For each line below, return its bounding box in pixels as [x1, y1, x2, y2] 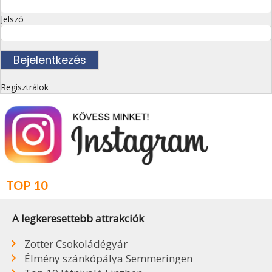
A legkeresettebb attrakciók [12, 211, 144, 225]
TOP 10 [6, 177, 48, 192]
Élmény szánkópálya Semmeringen [24, 251, 192, 265]
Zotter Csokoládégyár [24, 236, 127, 251]
